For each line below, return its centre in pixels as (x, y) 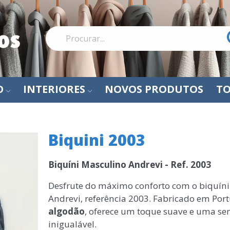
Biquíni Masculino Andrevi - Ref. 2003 (129, 165)
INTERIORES (54, 89)
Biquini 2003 (97, 140)
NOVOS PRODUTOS (154, 89)
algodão (66, 211)
